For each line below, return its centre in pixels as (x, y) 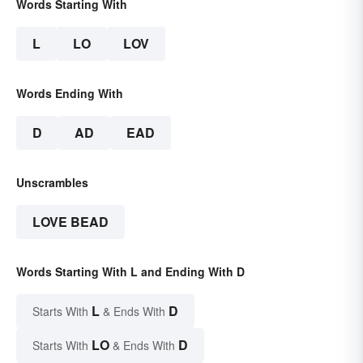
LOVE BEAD (70, 221)
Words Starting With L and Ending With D (130, 271)
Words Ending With (70, 93)
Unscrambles (52, 182)
